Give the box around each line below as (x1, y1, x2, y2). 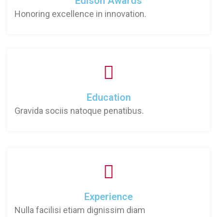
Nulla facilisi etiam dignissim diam (15, 205, 145, 215)
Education (86, 92, 131, 103)
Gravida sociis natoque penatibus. (15, 106, 144, 116)
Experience (84, 191, 133, 202)
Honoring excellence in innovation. (15, 9, 146, 19)
